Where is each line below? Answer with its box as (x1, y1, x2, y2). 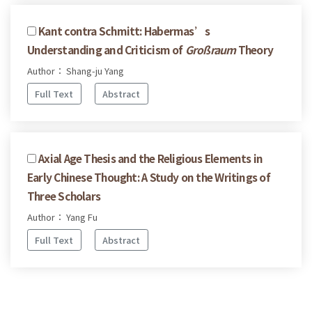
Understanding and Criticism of (27, 42, 185, 58)
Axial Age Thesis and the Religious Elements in (38, 150, 263, 166)
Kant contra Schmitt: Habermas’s (38, 23, 210, 39)
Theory (235, 42, 274, 58)
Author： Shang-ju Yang (27, 64, 124, 78)
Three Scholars (27, 188, 101, 204)
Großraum (185, 42, 236, 58)
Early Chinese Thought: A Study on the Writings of (27, 169, 270, 185)
